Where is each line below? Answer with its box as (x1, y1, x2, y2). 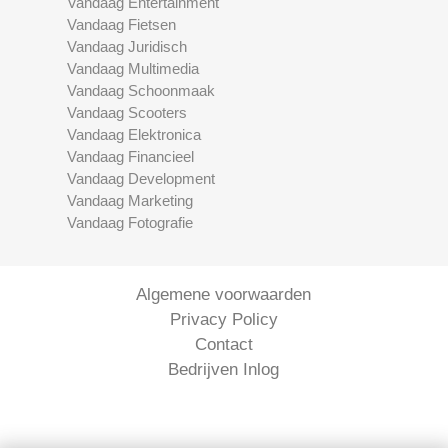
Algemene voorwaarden (136, 284, 312, 304)
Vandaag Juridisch (67, 37, 188, 55)
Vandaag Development (67, 169, 216, 187)
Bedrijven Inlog (168, 359, 280, 379)
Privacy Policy (169, 309, 278, 329)
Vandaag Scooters (67, 103, 188, 121)
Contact (194, 334, 253, 354)
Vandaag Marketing (67, 191, 194, 209)
